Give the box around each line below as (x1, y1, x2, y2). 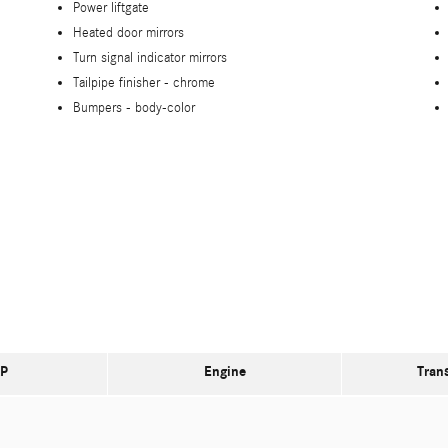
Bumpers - (73, 99, 135, 116)
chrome (173, 74, 215, 91)
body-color (135, 99, 195, 116)
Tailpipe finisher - (73, 74, 173, 91)
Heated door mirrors (73, 24, 184, 41)
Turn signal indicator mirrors (73, 49, 227, 66)
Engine (203, 362, 246, 380)
